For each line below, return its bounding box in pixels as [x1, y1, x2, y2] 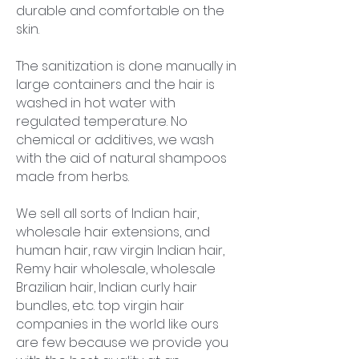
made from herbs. [16, 167, 129, 186]
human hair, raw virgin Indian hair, [16, 240, 224, 260]
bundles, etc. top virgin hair [16, 296, 184, 315]
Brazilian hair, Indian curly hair [16, 277, 197, 296]
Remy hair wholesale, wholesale [16, 259, 216, 278]
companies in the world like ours [16, 314, 219, 333]
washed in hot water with [16, 93, 175, 112]
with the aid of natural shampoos [16, 148, 227, 167]
